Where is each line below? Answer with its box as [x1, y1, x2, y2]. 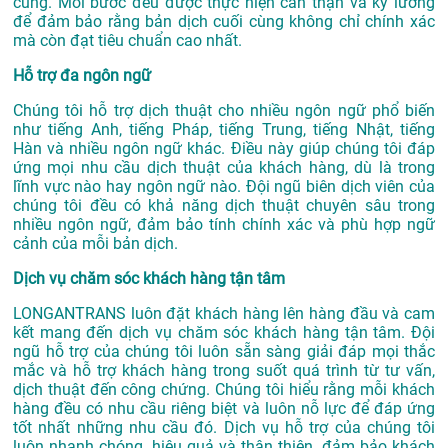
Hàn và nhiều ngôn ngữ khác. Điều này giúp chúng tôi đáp [13, 139, 435, 159]
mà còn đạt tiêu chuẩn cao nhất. [13, 31, 242, 51]
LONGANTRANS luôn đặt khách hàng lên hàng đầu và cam [13, 304, 435, 324]
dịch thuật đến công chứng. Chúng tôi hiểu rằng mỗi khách [13, 380, 435, 400]
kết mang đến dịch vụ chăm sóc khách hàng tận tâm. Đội [13, 323, 435, 343]
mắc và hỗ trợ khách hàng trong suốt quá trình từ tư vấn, [13, 361, 435, 381]
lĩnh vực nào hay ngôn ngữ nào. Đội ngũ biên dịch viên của [13, 177, 435, 197]
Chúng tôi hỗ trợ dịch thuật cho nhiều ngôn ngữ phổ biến [13, 101, 435, 121]
